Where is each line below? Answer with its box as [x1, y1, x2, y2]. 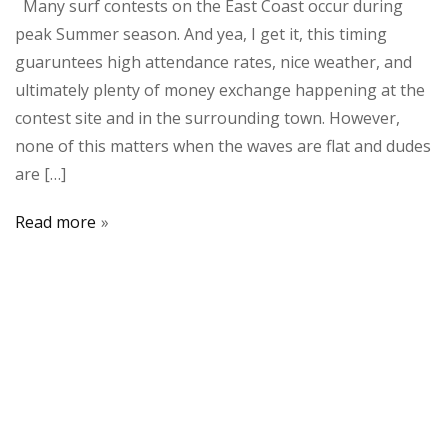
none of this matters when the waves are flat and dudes [15, 134, 431, 157]
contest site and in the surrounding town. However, [15, 106, 400, 129]
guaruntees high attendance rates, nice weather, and [15, 50, 412, 73]
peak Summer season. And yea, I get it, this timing [15, 22, 387, 45]
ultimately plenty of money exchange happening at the [15, 78, 425, 101]
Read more [15, 210, 96, 233]
